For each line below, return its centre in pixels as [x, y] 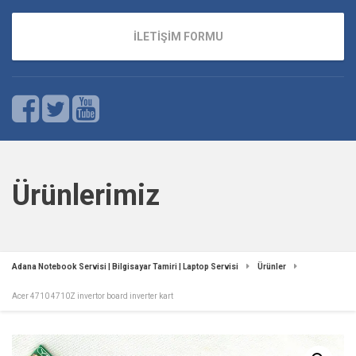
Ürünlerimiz [86, 195]
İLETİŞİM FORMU [178, 36]
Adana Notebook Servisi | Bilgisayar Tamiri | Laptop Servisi [125, 267]
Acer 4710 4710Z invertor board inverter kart [93, 296]
